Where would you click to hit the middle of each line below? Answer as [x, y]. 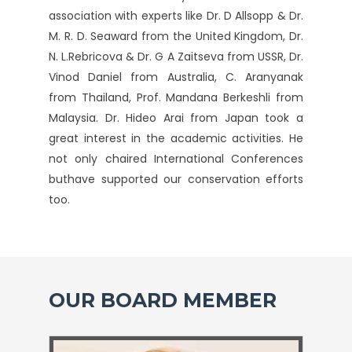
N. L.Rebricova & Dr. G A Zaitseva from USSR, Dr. [176, 57]
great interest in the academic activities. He [176, 138]
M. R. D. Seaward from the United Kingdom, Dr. [176, 36]
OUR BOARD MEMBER [163, 300]
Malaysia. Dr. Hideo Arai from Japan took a [176, 118]
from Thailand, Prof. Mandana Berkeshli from [176, 97]
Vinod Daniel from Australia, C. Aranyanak [176, 77]
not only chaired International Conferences [176, 159]
